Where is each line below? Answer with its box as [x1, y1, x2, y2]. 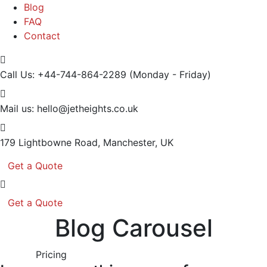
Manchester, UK [103, 136, 173, 148]
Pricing [36, 248, 67, 260]
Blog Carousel [54, 213, 213, 243]
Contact [24, 29, 60, 42]
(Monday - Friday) [129, 68, 211, 80]
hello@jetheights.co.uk [37, 102, 138, 114]
